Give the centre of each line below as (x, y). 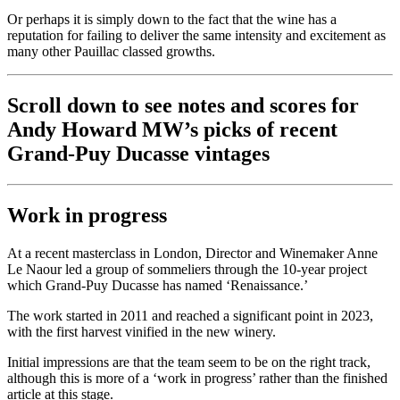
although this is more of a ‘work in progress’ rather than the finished (197, 379)
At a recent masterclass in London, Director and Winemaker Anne (192, 254)
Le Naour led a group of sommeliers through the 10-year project (187, 270)
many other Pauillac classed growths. (111, 52)
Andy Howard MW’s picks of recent (172, 130)
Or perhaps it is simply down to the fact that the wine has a (172, 20)
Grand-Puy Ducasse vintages (138, 154)
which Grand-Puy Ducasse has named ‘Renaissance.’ (158, 286)
